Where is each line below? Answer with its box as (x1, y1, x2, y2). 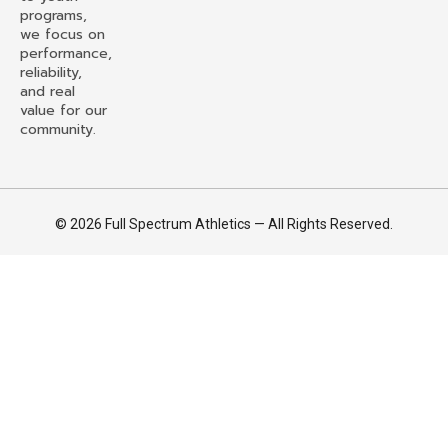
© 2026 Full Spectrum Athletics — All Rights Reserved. (55, 216, 393, 233)
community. (20, 119, 96, 141)
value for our (20, 100, 107, 122)
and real (20, 81, 75, 103)
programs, (20, 5, 87, 27)
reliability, (20, 62, 82, 84)
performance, (20, 43, 112, 65)
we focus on (20, 24, 105, 46)
